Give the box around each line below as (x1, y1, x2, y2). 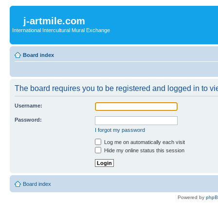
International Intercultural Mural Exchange (12, 27, 110, 33)
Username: (15, 102, 42, 109)
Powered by (178, 194, 206, 200)
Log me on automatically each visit (103, 139, 185, 145)
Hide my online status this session (103, 147, 184, 153)
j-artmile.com (23, 16, 85, 26)
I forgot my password (95, 127, 145, 133)
